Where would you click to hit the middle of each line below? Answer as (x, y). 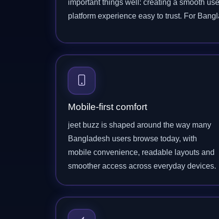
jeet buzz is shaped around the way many (140, 125)
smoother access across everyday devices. (142, 166)
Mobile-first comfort (108, 107)
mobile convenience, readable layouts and (141, 152)
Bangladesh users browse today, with (132, 139)
